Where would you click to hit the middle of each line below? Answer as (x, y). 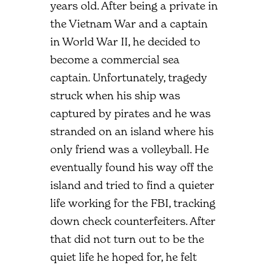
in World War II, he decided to (125, 41)
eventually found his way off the (132, 167)
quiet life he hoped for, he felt (124, 257)
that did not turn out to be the (127, 239)
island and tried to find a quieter (132, 185)
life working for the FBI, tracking (133, 203)
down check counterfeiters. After (133, 221)
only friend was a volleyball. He (130, 149)
